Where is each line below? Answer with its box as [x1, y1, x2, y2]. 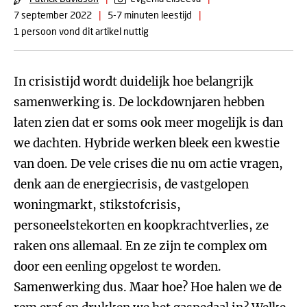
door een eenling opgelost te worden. [14, 259, 221, 274]
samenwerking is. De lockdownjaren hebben [14, 95, 265, 110]
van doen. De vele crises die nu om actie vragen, [14, 156, 283, 171]
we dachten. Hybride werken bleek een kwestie [14, 136, 280, 151]
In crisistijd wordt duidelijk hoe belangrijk [14, 74, 254, 89]
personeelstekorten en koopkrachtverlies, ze [14, 218, 269, 233]
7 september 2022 [14, 9, 92, 21]
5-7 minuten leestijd [108, 9, 192, 21]
